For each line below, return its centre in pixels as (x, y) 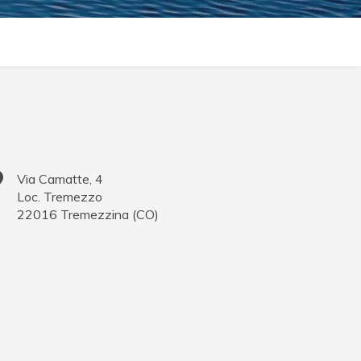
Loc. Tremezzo (60, 197)
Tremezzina (95, 215)
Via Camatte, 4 (60, 179)
